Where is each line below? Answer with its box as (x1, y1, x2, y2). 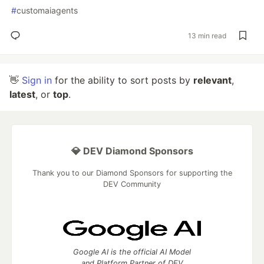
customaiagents (16, 5, 78, 15)
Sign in (22, 74, 52, 86)
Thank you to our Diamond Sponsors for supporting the (32, 169, 232, 177)
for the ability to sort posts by (52, 74, 193, 86)
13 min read (188, 31, 226, 40)
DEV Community (103, 180, 161, 189)
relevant (193, 74, 232, 86)
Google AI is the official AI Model (73, 247, 191, 256)
